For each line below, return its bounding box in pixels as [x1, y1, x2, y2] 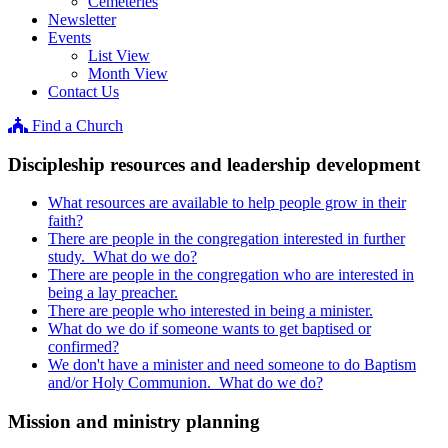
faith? [48, 212, 83, 230]
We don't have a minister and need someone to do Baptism [48, 356, 416, 374]
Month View [88, 65, 168, 82]
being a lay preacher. [48, 284, 178, 302]
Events [48, 29, 91, 46]
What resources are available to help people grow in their [48, 194, 406, 212]
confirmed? [48, 338, 119, 356]
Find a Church [32, 117, 123, 134]
